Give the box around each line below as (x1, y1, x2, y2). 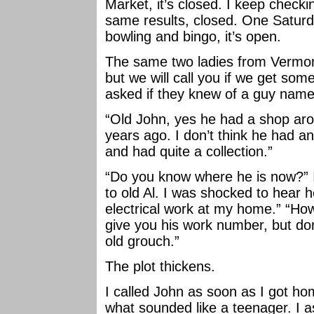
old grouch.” (105, 233, 179, 249)
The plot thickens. (105, 259, 215, 274)
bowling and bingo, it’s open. (105, 29, 281, 44)
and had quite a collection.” (105, 144, 273, 159)
